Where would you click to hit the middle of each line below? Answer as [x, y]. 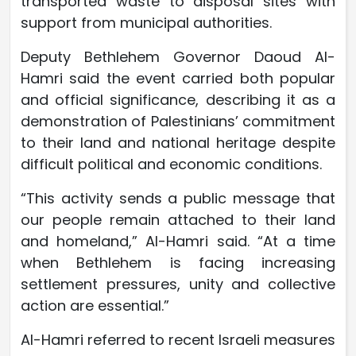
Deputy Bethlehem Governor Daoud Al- [178, 56]
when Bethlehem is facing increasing [178, 262]
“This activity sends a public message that [178, 198]
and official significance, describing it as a [178, 99]
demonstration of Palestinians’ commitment [178, 121]
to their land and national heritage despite [178, 142]
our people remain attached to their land [178, 219]
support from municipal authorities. [146, 22]
